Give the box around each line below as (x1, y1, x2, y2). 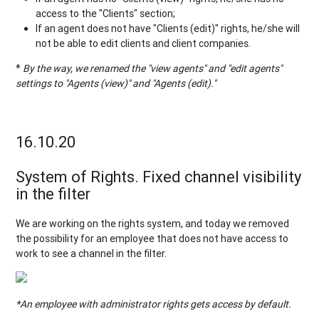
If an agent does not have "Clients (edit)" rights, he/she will (36, 21, 300, 35)
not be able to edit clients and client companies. (36, 36, 251, 50)
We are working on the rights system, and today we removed (16, 217, 290, 231)
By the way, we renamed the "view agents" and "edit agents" (21, 61, 283, 75)
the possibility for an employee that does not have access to (16, 232, 289, 246)
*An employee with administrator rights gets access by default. (16, 298, 292, 311)
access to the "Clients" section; (36, 6, 176, 20)
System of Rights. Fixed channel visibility (16, 167, 302, 187)
